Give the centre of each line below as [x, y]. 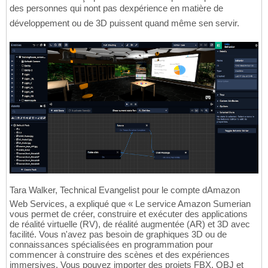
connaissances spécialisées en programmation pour [111, 245]
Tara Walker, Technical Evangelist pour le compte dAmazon [125, 190]
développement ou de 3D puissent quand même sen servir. [124, 23]
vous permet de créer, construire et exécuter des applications [129, 214]
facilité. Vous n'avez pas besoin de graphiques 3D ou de [118, 234]
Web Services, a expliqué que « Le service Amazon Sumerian [130, 204]
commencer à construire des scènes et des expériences [120, 255]
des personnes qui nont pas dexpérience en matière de [116, 8]
